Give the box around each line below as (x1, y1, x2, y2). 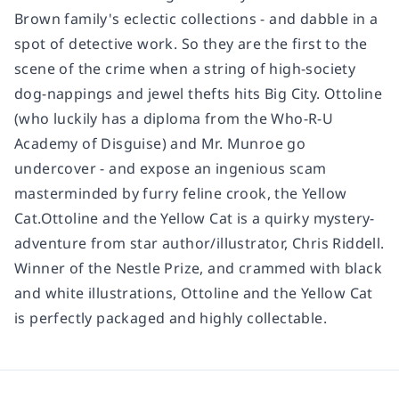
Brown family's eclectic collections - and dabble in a (14, 8, 379, 28)
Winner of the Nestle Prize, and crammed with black (14, 257, 382, 278)
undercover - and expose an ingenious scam (14, 158, 327, 178)
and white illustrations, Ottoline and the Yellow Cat (14, 282, 373, 303)
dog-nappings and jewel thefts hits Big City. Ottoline (14, 83, 383, 103)
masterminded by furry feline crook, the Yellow (14, 183, 347, 203)
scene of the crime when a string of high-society (14, 58, 356, 78)
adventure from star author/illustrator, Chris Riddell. (14, 232, 385, 253)
